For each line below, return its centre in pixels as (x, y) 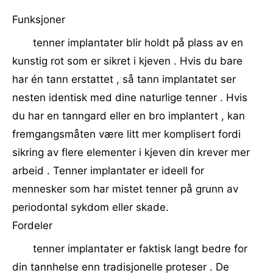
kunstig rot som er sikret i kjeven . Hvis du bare (127, 61)
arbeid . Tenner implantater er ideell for (108, 171)
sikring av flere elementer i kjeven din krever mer (131, 152)
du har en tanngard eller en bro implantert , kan (129, 116)
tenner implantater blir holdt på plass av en (138, 43)
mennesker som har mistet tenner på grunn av (125, 189)
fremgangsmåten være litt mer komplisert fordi (126, 134)
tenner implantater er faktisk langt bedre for (140, 249)
